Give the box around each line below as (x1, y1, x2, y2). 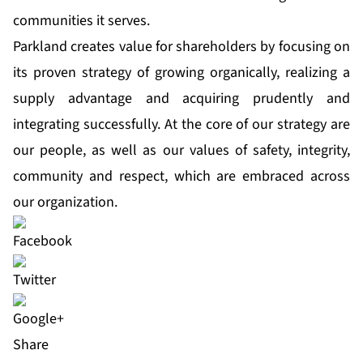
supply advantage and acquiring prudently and (13, 88, 350, 109)
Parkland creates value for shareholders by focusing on (13, 36, 350, 58)
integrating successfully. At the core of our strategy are (13, 114, 350, 135)
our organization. (13, 192, 117, 213)
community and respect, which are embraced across (13, 166, 350, 187)
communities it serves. (13, 11, 150, 32)
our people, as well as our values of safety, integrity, (13, 140, 350, 161)
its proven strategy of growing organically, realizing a (13, 62, 350, 83)
